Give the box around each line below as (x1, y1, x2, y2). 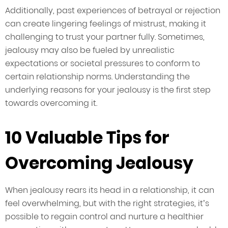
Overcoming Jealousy (5, 151, 193, 176)
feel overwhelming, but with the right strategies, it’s (5, 197, 209, 210)
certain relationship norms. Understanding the (5, 71, 190, 83)
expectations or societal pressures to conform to (5, 58, 200, 70)
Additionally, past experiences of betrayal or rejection (5, 5, 220, 17)
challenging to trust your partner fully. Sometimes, (5, 31, 205, 43)
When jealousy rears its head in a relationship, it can (5, 184, 214, 196)
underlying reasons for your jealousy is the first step (5, 84, 211, 96)
